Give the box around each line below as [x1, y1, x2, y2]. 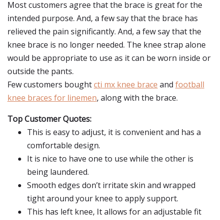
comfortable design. [27, 140, 100, 151]
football [175, 79, 204, 90]
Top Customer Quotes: [7, 113, 91, 124]
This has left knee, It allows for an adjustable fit [27, 206, 201, 217]
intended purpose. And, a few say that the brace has [7, 13, 198, 24]
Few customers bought [7, 79, 94, 90]
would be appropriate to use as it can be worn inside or [7, 53, 211, 63]
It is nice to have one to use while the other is [27, 153, 193, 164]
